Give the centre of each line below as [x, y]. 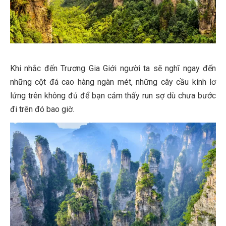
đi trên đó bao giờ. [42, 109]
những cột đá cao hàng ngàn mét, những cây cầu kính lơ [113, 82]
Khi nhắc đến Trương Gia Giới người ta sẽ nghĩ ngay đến [113, 69]
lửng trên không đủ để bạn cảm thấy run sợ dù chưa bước [113, 96]
